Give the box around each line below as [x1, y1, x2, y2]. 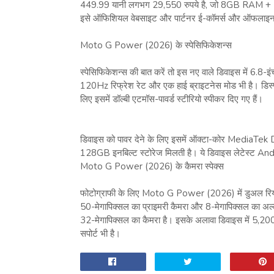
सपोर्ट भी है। [80, 227, 120, 240]
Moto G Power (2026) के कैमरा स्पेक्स [80, 160, 224, 172]
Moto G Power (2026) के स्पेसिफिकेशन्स [80, 39, 232, 51]
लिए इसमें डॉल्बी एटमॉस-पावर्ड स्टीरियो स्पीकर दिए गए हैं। [80, 92, 263, 105]
